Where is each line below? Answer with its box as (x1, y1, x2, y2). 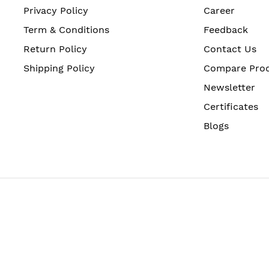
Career (204, 5, 235, 16)
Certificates (204, 101, 258, 112)
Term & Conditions (23, 24, 109, 35)
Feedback (204, 24, 248, 35)
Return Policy (23, 43, 87, 55)
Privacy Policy (23, 5, 88, 16)
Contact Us (204, 43, 256, 55)
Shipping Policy (23, 62, 95, 74)
